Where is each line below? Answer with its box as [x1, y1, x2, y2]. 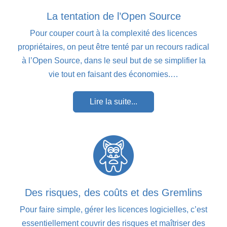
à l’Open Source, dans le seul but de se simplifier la [21, 56, 206, 65]
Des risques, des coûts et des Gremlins [25, 186, 202, 198]
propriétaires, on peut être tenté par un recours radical [18, 42, 209, 51]
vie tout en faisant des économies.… [49, 69, 178, 79]
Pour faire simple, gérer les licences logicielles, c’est [20, 205, 207, 214]
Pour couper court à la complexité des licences [30, 28, 197, 37]
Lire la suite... [90, 97, 137, 106]
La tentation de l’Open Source [46, 10, 181, 22]
